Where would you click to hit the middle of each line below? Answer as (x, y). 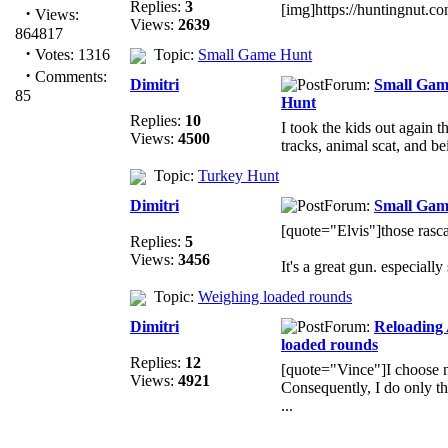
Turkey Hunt (238, 175)
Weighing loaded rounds (275, 296)
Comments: (69, 76)
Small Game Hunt (255, 54)
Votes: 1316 (70, 54)
